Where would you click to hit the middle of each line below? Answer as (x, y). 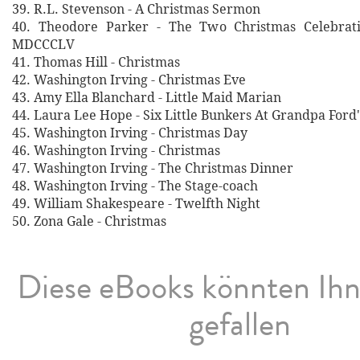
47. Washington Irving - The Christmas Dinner (153, 168)
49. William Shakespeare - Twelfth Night (136, 203)
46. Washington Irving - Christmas (116, 150)
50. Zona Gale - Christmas (89, 221)
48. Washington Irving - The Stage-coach (135, 186)
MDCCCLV (43, 44)
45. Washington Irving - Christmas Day (130, 133)
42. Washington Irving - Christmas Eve (129, 80)
